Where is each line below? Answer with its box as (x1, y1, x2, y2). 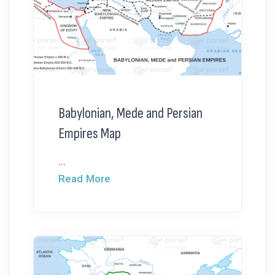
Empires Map (58, 124, 121, 142)
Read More (58, 172, 110, 185)
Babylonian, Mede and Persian (58, 104, 203, 122)
